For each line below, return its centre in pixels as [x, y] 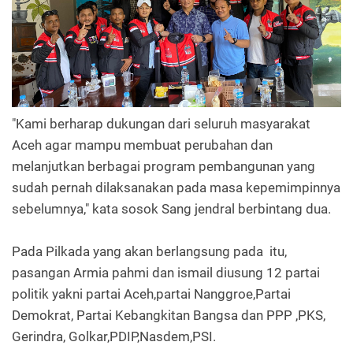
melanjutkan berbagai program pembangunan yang [163, 167]
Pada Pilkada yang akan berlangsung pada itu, [149, 252]
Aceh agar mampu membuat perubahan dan [142, 145]
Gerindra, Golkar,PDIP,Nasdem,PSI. [114, 337]
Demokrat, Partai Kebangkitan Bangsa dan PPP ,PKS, [169, 316]
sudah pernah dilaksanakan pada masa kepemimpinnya [176, 188]
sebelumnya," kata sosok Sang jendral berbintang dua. [171, 209]
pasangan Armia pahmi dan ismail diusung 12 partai [166, 273]
